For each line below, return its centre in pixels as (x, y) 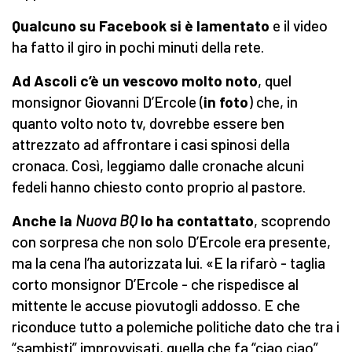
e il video (299, 26)
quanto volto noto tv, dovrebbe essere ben (148, 123)
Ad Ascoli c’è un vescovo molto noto (135, 81)
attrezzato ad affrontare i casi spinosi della (151, 145)
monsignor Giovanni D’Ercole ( (108, 102)
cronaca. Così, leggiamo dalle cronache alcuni (158, 166)
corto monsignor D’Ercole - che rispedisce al (155, 284)
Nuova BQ (106, 221)
